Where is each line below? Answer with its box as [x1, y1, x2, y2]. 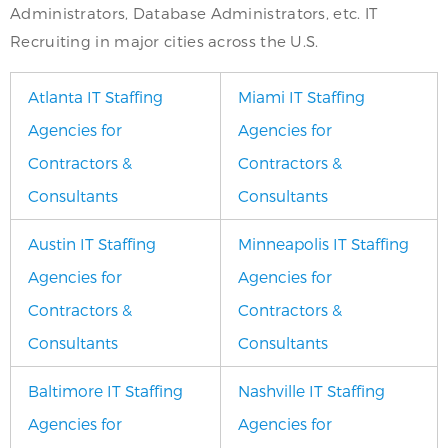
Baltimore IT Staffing [28, 381, 183, 400]
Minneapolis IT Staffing [238, 234, 409, 253]
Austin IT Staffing [28, 234, 156, 253]
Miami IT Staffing [238, 87, 365, 106]
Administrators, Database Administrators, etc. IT [10, 4, 378, 22]
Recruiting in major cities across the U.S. [10, 32, 319, 50]
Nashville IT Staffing [238, 381, 385, 400]
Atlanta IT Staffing [28, 87, 163, 106]
